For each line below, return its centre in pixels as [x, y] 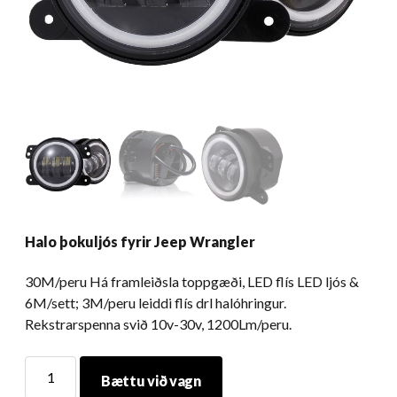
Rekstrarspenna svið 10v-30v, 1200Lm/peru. [158, 324]
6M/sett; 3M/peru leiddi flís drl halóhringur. [156, 303]
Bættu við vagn [151, 381]
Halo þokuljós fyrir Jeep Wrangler [140, 242]
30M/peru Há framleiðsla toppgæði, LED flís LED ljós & [192, 282]
